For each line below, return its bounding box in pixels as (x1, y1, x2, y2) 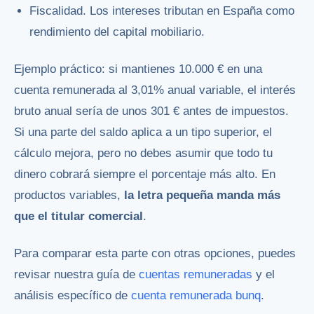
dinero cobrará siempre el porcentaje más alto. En (14, 168, 275, 182)
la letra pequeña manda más (124, 189, 280, 203)
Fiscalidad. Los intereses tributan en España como (29, 4, 295, 18)
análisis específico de (14, 289, 131, 303)
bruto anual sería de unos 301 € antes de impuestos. (14, 104, 289, 118)
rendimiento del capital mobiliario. (29, 25, 205, 39)
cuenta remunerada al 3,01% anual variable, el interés (14, 83, 296, 97)
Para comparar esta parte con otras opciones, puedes (14, 247, 296, 261)
